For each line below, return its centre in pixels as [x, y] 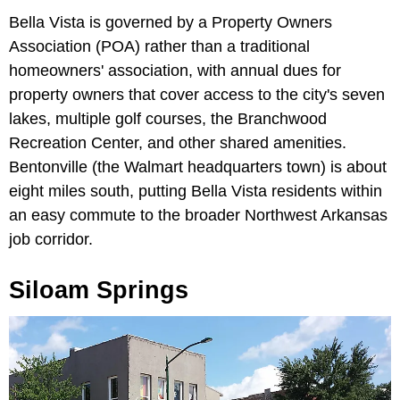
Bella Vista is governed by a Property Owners [171, 23]
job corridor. [51, 240]
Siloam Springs [99, 291]
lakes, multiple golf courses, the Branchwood [168, 119]
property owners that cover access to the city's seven [197, 95]
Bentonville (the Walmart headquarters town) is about [198, 167]
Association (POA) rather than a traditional [159, 47]
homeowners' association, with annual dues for [175, 71]
